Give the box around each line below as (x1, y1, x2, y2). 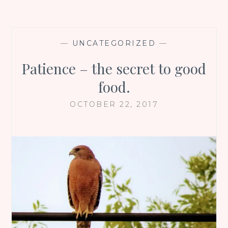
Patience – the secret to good (22, 59, 206, 78)
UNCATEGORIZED (72, 38, 156, 48)
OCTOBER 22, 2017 (70, 99, 158, 109)
